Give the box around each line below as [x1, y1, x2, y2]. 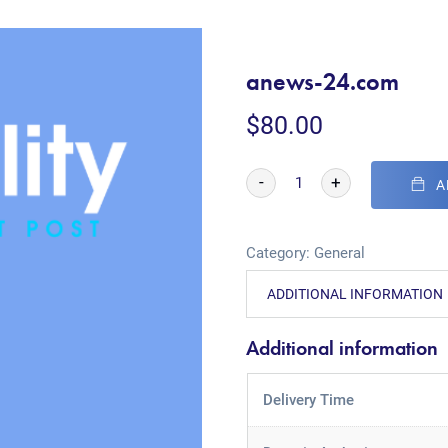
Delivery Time [262, 391, 354, 409]
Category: [246, 244, 315, 262]
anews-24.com [246, 66, 400, 97]
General [314, 244, 366, 262]
